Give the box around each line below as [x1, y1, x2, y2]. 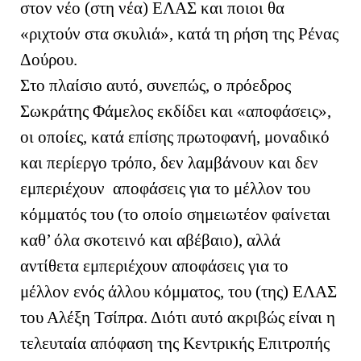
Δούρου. [20, 49, 85, 69]
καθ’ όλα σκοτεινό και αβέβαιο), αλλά [20, 230, 280, 250]
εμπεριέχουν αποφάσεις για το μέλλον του [20, 178, 310, 198]
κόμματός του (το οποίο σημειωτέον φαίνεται [20, 204, 330, 224]
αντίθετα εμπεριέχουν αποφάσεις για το [20, 255, 288, 276]
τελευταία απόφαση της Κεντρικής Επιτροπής [20, 333, 330, 353]
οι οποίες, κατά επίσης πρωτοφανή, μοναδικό [20, 127, 330, 147]
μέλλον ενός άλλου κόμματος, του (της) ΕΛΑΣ [20, 281, 337, 301]
